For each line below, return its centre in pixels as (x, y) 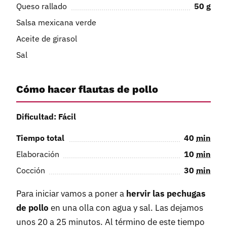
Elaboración (38, 154)
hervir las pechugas (166, 194)
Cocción (31, 171)
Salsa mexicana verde (56, 22)
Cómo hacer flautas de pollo (87, 89)
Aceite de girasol (47, 38)
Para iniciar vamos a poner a (71, 194)
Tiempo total (40, 138)
